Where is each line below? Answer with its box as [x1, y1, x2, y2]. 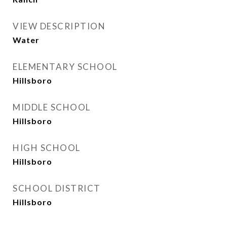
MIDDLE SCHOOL [13, 102, 91, 113]
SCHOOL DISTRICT [13, 183, 101, 194]
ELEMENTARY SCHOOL [13, 61, 118, 72]
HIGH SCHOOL [13, 142, 81, 154]
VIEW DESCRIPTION [13, 21, 105, 32]
